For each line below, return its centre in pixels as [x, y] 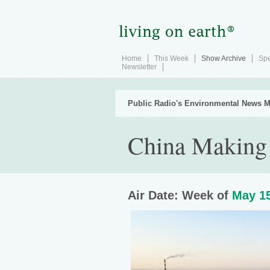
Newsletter [139, 67]
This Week [171, 58]
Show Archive [224, 58]
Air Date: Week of [180, 195]
